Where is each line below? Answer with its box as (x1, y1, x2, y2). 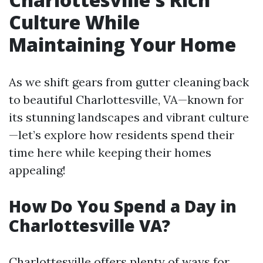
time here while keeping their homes (9, 145, 211, 160)
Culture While (9, 9, 140, 35)
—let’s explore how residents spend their (9, 127, 234, 142)
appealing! (9, 163, 66, 177)
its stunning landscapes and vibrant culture (9, 110, 249, 124)
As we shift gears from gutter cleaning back (9, 75, 249, 89)
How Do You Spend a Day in (9, 195, 237, 217)
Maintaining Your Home (9, 32, 236, 57)
